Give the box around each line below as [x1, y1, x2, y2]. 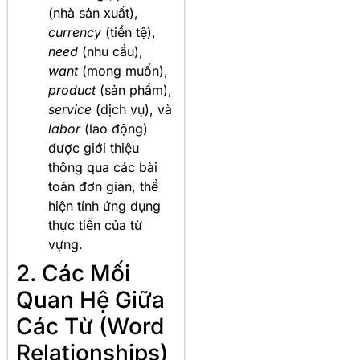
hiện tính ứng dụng [48, 198, 161, 215]
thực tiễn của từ [48, 217, 142, 234]
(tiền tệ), [101, 24, 156, 41]
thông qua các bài [48, 159, 157, 176]
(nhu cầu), [78, 43, 143, 60]
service [48, 101, 92, 118]
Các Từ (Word [16, 313, 164, 341]
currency [48, 24, 101, 41]
